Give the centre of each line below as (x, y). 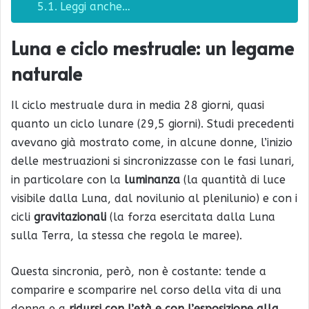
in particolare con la (68, 179)
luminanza (152, 179)
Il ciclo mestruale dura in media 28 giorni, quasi (138, 105)
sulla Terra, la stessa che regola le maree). (127, 235)
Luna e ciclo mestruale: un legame (152, 48)
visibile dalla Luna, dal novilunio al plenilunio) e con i (154, 198)
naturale (47, 73)
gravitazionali (70, 217)
